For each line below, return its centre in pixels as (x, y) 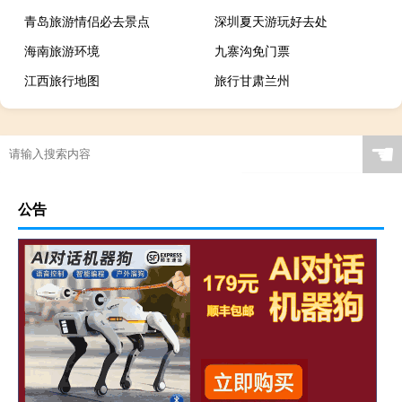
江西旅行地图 (62, 80)
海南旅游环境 (62, 51)
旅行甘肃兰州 (253, 80)
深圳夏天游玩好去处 (271, 21)
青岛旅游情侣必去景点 (87, 21)
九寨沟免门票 (253, 51)
